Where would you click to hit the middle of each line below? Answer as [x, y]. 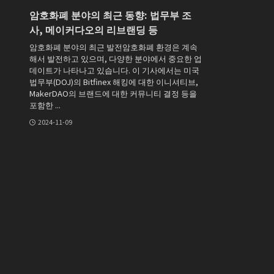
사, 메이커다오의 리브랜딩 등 [94, 30]
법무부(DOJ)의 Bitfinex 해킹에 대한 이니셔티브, [114, 81]
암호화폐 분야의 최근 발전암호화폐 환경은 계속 [113, 46]
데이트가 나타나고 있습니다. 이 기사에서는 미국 [114, 70]
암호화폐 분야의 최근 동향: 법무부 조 [110, 15]
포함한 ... [45, 105]
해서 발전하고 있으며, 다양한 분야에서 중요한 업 [116, 58]
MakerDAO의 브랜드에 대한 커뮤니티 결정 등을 [113, 93]
